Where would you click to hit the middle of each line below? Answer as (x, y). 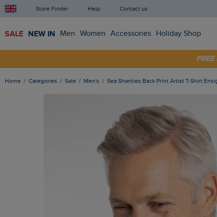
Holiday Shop (178, 33)
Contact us (136, 8)
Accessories (131, 33)
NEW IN (42, 34)
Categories (45, 81)
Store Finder (54, 8)
